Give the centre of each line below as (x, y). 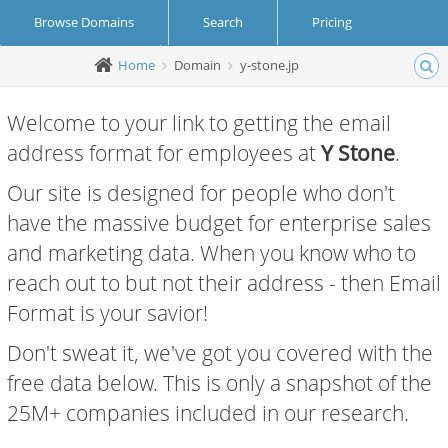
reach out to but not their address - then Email (224, 283)
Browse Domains (84, 22)
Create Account (80, 67)
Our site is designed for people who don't (201, 193)
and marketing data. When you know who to (211, 253)
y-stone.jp (269, 64)
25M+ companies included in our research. (208, 413)
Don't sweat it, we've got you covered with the (220, 353)
